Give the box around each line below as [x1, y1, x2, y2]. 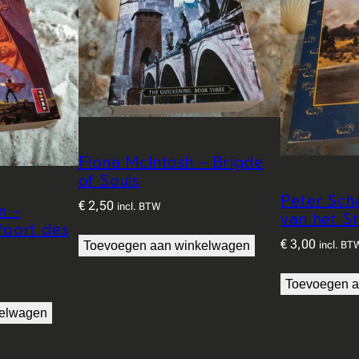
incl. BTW [116, 200, 161, 212]
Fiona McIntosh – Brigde [78, 151, 264, 171]
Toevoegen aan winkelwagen [83, 238, 250, 252]
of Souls [78, 169, 139, 190]
